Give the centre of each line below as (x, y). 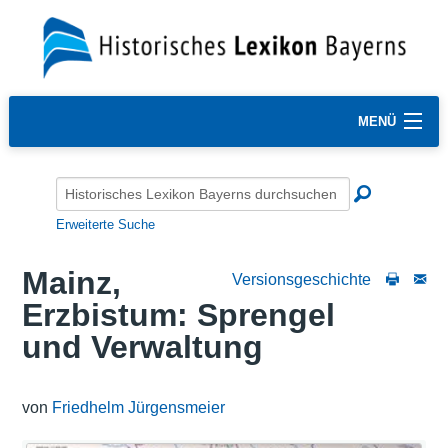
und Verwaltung (142, 347)
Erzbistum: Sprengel (178, 315)
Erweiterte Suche (105, 224)
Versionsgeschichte (302, 280)
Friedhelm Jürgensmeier (138, 407)
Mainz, (71, 283)
